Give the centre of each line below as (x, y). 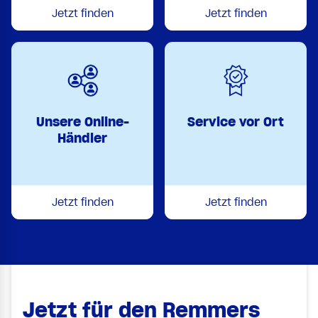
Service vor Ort (236, 121)
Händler (82, 138)
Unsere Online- (82, 121)
